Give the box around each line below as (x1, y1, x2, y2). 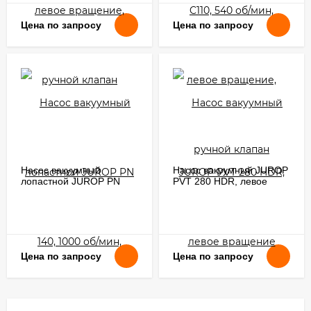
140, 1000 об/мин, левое (21, 186, 133, 198)
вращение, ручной (21, 197, 105, 209)
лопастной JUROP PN (21, 175, 120, 187)
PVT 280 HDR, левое (173, 175, 267, 187)
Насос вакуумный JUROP (173, 164, 288, 176)
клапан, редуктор (21, 208, 99, 220)
